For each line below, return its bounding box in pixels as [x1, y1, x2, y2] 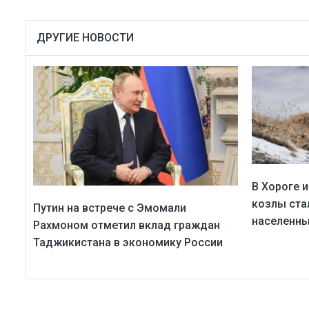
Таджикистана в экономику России [33, 236, 223, 250]
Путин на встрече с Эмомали [33, 201, 186, 215]
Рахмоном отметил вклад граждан [33, 219, 220, 232]
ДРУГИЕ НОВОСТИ [37, 30, 134, 44]
